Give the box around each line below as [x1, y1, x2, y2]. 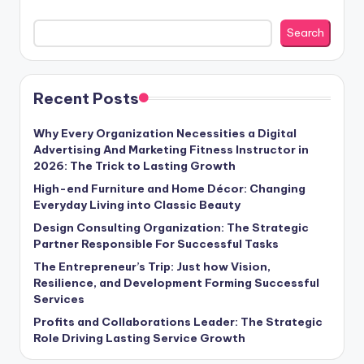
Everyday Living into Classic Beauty [33, 197, 240, 212]
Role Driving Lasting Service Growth [33, 330, 245, 345]
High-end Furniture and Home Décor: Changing [33, 180, 305, 196]
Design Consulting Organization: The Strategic [33, 219, 309, 235]
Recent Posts [33, 88, 139, 108]
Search [287, 25, 324, 41]
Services [33, 291, 84, 306]
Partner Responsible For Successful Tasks [33, 236, 279, 251]
